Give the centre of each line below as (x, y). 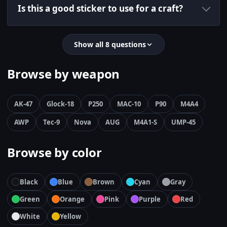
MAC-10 (129, 104)
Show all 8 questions (110, 45)
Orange (72, 199)
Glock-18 (60, 104)
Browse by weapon (64, 74)
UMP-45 (183, 122)
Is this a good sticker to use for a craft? (100, 9)
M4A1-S (145, 122)
